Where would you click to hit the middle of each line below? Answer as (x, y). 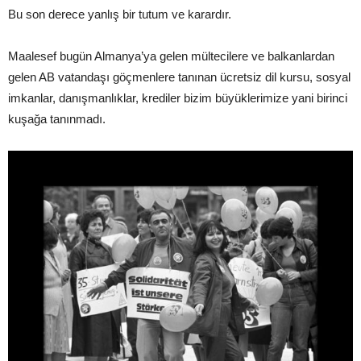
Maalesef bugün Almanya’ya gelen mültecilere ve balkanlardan (171, 56)
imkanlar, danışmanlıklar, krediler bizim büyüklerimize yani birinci (178, 98)
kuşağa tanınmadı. (57, 119)
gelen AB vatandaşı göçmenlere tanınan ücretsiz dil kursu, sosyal (179, 77)
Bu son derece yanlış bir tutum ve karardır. (120, 15)
